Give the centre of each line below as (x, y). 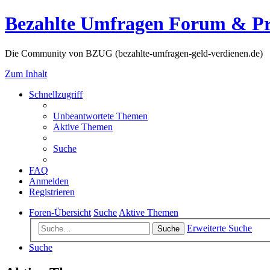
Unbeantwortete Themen (100, 116)
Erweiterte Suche (219, 228)
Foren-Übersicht (60, 212)
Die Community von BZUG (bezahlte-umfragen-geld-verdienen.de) (134, 53)
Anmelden (49, 181)
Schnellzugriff (56, 94)
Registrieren (52, 192)
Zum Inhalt (26, 74)
